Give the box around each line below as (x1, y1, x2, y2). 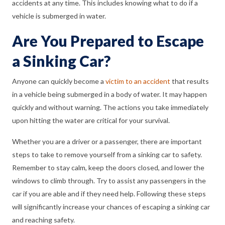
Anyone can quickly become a (12, 77, 105, 86)
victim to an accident (105, 77, 170, 86)
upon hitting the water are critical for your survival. (12, 116, 170, 125)
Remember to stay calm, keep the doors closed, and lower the (12, 163, 204, 172)
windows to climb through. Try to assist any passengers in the (12, 176, 206, 185)
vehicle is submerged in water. (12, 12, 106, 21)
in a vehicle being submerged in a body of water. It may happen (12, 90, 207, 99)
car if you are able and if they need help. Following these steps (12, 189, 206, 198)
